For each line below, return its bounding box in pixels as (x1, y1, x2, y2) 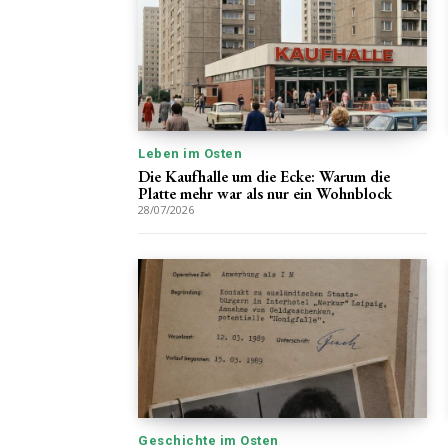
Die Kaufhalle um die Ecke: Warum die (138, 166, 390, 188)
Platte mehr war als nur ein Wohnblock (138, 183, 392, 205)
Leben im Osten (138, 146, 242, 162)
